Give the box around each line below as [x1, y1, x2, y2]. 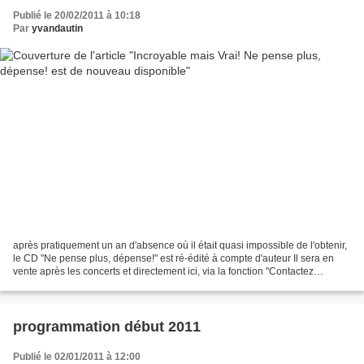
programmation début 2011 [13, 318, 201, 336]
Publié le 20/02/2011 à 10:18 [13, 9, 141, 21]
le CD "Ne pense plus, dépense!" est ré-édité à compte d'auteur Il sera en [13, 253, 334, 265]
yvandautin [32, 22, 83, 34]
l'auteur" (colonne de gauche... [13, 279, 147, 291]
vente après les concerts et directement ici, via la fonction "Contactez [13, 266, 314, 278]
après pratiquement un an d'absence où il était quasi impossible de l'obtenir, [13, 240, 347, 252]
